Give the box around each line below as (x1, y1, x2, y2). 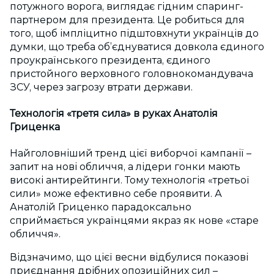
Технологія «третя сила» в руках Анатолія (10, 108, 218, 120)
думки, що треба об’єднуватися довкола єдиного (10, 40, 264, 53)
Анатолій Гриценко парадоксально (10, 201, 191, 213)
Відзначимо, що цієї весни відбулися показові (10, 251, 248, 264)
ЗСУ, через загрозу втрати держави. (10, 81, 193, 93)
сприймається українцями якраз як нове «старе (10, 215, 259, 227)
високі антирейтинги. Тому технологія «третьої (10, 174, 250, 187)
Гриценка (10, 121, 60, 133)
